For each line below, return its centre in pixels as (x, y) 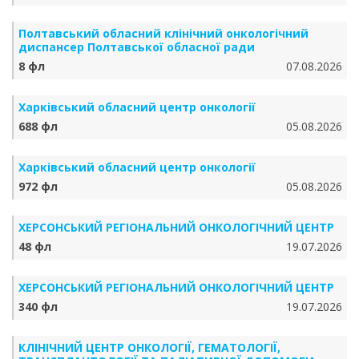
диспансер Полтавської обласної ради (137, 47)
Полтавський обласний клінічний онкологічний (163, 33)
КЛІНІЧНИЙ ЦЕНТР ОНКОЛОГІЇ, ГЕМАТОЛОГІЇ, (149, 347)
